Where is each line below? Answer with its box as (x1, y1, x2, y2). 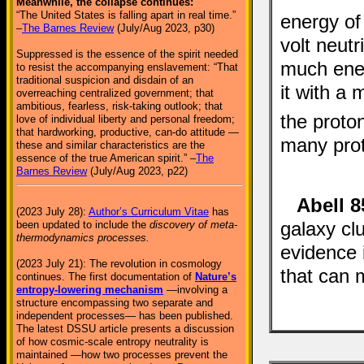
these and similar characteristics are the (16, 139, 205, 151)
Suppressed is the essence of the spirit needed (16, 48, 238, 60)
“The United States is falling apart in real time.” (16, 9, 236, 21)
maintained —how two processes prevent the (16, 349, 227, 361)
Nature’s (195, 271, 236, 283)
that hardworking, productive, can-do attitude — (16, 126, 239, 138)
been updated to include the (16, 219, 149, 231)
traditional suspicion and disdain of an (16, 74, 193, 86)
